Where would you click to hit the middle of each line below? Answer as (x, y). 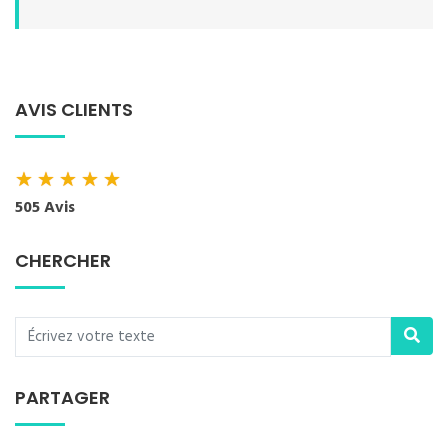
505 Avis (45, 208)
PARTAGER (62, 397)
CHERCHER (63, 260)
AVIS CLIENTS (74, 109)
